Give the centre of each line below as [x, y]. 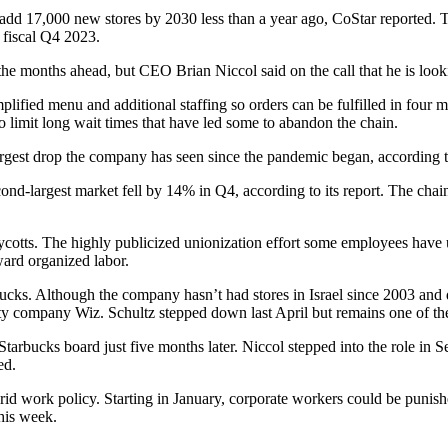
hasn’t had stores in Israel [263, 294]
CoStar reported [382, 18]
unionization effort [242, 242]
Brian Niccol [216, 70]
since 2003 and [394, 294]
